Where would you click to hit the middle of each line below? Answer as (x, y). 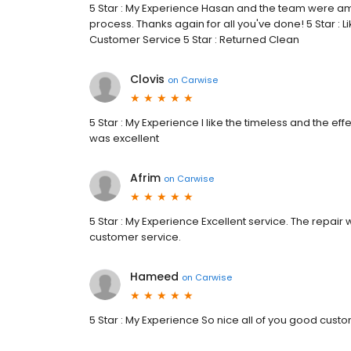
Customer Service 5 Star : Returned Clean (194, 40)
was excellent (124, 138)
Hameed (154, 277)
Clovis (147, 79)
